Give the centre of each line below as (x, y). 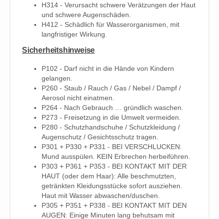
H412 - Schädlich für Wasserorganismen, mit (110, 24)
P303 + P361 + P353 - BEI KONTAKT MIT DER (114, 166)
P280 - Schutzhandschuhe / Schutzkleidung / (111, 127)
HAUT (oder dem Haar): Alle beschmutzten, (109, 176)
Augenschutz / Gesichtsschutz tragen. (100, 137)
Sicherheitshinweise (59, 50)
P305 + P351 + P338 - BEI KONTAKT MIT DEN (114, 206)
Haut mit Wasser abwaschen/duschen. (101, 196)
